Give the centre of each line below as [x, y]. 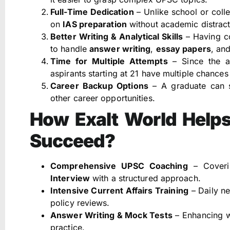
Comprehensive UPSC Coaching [119, 166]
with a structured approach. [145, 178]
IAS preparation [95, 24]
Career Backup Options [99, 86]
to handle [70, 49]
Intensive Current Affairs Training [119, 191]
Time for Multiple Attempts [109, 61]
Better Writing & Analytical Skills [117, 37]
